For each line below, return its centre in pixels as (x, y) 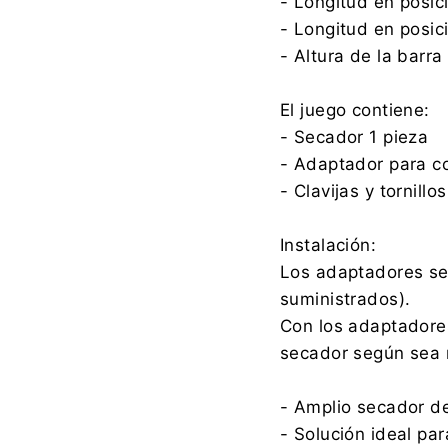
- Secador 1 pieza (354, 136)
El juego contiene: (355, 109)
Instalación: (328, 244)
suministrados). (345, 298)
